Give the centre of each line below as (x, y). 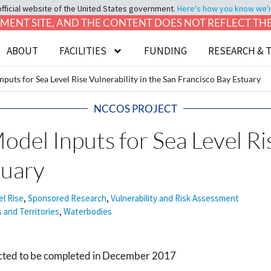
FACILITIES (83, 51)
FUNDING (166, 51)
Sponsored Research (67, 198)
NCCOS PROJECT (135, 109)
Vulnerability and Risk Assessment (175, 198)
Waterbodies (88, 211)
